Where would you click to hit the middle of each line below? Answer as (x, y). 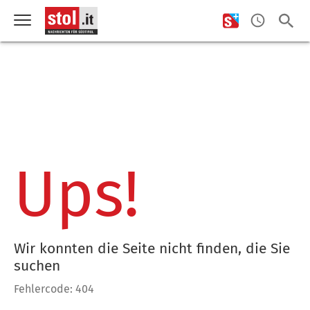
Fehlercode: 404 (54, 289)
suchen (37, 265)
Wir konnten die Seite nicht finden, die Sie (152, 248)
